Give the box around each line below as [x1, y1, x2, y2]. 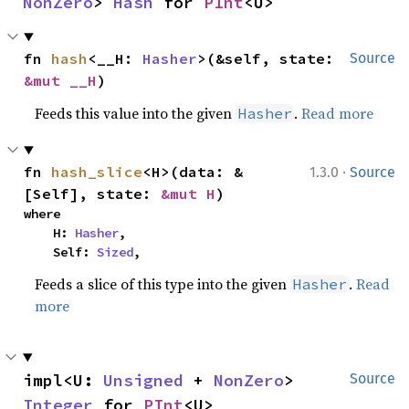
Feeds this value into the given [35, 103, 236, 123]
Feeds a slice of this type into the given [35, 274, 291, 294]
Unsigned [103, 370, 184, 391]
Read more [301, 103, 374, 123]
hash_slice [51, 163, 143, 181]
